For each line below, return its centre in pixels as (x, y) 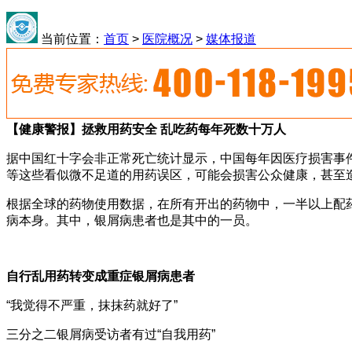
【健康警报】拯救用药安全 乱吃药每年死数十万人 (146, 129)
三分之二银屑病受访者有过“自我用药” (111, 334)
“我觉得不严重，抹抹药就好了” (92, 305)
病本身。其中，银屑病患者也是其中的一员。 (132, 220)
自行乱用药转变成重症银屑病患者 (101, 276)
